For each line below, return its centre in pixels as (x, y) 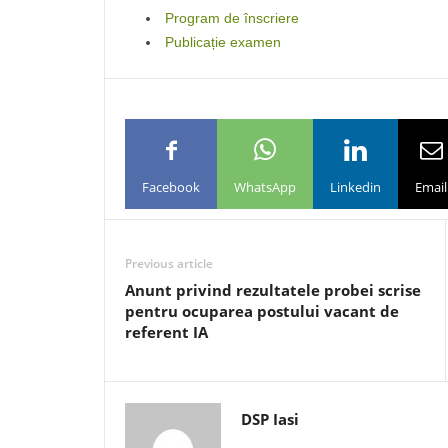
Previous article (169, 263)
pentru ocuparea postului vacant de (262, 311)
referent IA (166, 332)
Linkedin (355, 186)
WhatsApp (265, 186)
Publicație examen (223, 42)
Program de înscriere (232, 18)
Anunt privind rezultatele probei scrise (273, 290)
